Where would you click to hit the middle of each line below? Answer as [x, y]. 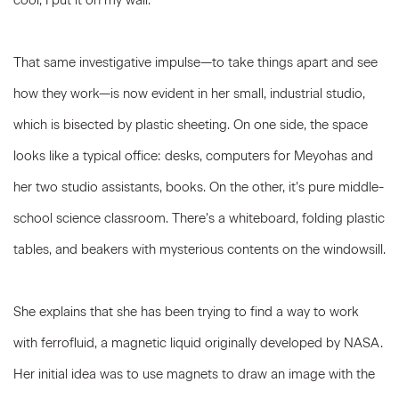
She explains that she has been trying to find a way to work [186, 312]
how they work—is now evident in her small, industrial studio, [189, 94]
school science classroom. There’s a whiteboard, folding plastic [199, 218]
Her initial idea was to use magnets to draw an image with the [194, 374]
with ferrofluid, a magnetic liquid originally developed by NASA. [198, 343]
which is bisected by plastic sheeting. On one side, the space [191, 125]
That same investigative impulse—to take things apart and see [195, 62]
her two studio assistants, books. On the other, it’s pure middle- [199, 187]
